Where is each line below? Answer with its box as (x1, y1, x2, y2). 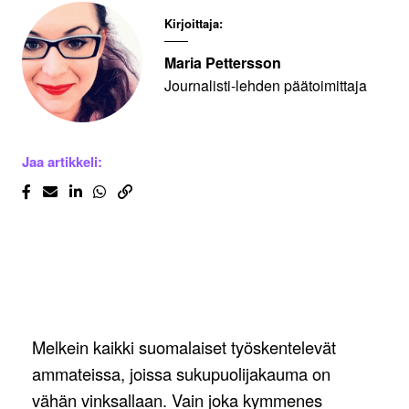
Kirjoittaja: (164, 15, 223, 33)
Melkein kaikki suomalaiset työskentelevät (32, 335, 336, 360)
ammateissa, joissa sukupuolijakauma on (32, 362, 330, 386)
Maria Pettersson (164, 51, 281, 73)
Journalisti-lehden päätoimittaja (164, 74, 367, 96)
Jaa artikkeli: (22, 152, 102, 173)
